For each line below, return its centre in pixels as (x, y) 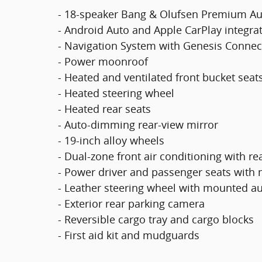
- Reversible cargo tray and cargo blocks (156, 219)
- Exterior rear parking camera (131, 204)
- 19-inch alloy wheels (111, 140)
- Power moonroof (103, 61)
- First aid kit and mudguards (129, 235)
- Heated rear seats (104, 109)
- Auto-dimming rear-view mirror (138, 125)
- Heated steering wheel (116, 93)
